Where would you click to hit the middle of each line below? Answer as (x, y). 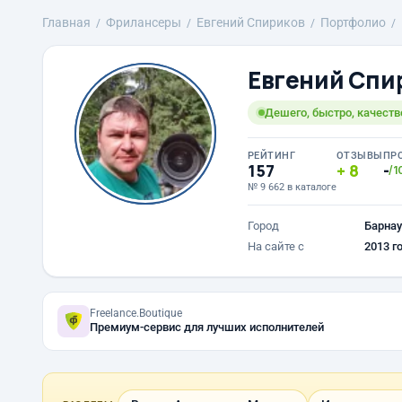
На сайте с (276, 246)
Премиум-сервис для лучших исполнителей (207, 327)
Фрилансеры (144, 22)
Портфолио (353, 22)
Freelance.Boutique (136, 313)
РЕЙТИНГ (272, 156)
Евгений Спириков (251, 22)
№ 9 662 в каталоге (292, 187)
